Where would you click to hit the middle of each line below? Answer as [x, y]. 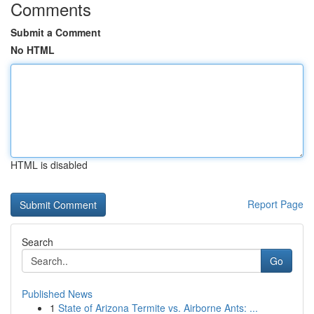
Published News [57, 294]
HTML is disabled [49, 165]
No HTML [33, 50]
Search [37, 242]
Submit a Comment [56, 32]
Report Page [275, 204]
